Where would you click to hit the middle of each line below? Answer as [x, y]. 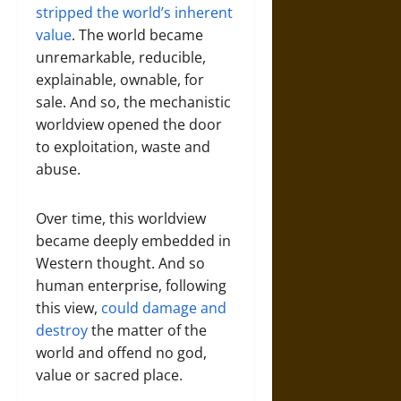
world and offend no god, [121, 353]
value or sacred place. [109, 375]
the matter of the [147, 330]
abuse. [58, 169]
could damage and [164, 308]
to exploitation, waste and [123, 147]
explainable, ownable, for [120, 80]
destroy [62, 330]
